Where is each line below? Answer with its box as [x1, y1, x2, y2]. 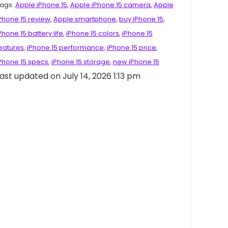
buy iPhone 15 [119, 14, 163, 23]
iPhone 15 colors [66, 28, 119, 38]
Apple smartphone [53, 14, 116, 23]
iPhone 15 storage [51, 57, 110, 66]
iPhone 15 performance [26, 43, 104, 52]
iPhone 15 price [106, 43, 156, 52]
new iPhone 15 [112, 57, 159, 66]
